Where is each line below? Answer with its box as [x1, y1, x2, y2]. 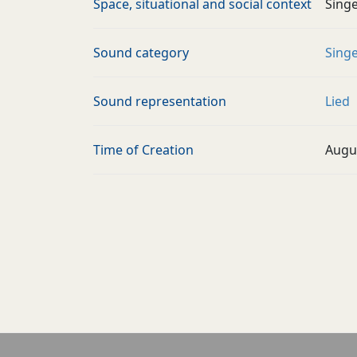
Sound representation [93, 92, 226, 110]
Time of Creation [93, 141, 194, 159]
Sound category [93, 44, 189, 61]
